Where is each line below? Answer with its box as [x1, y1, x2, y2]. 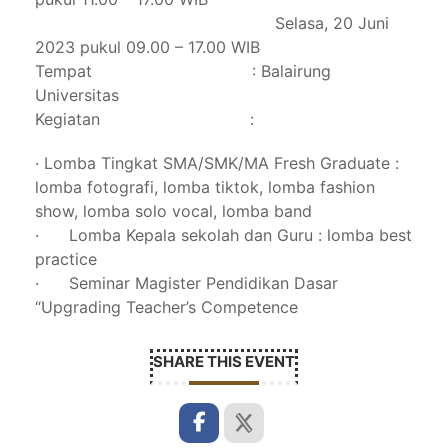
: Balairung [252, 61, 331, 82]
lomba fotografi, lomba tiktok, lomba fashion [35, 177, 375, 198]
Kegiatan [35, 109, 100, 130]
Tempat [35, 61, 92, 82]
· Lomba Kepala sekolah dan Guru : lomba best [35, 225, 412, 246]
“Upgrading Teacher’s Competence [35, 297, 298, 318]
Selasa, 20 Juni [35, 13, 389, 34]
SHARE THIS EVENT [153, 352, 295, 372]
